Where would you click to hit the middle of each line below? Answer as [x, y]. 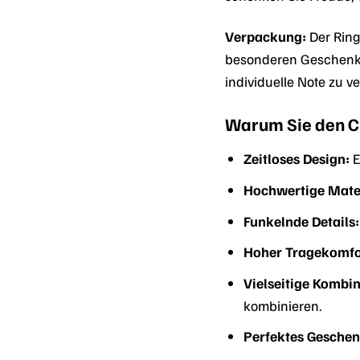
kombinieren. [283, 305]
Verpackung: [266, 36]
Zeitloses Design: [297, 159]
